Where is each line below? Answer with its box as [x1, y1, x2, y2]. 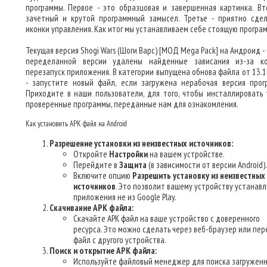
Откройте [73, 148, 109, 160]
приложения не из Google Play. [73, 191, 176, 203]
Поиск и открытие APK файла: [49, 245, 157, 256]
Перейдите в [73, 159, 119, 170]
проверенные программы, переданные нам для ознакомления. [26, 98, 238, 110]
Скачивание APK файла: [49, 202, 133, 213]
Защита [119, 159, 147, 170]
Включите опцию [73, 170, 132, 181]
